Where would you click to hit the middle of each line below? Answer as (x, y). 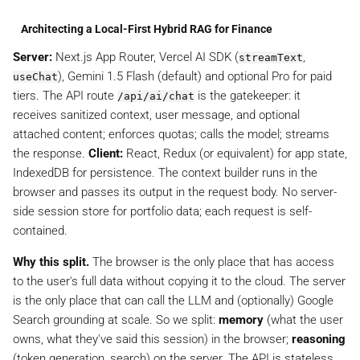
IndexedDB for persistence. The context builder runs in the (165, 172)
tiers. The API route (65, 95)
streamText (271, 57)
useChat (35, 76)
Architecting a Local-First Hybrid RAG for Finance (147, 29)
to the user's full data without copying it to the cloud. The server (179, 281)
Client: (106, 153)
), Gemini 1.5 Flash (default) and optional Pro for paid (195, 76)
